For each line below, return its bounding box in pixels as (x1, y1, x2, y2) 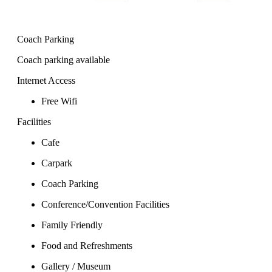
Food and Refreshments (41, 240, 132, 251)
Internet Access (17, 75, 75, 86)
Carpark (41, 158, 72, 169)
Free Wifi (41, 96, 77, 107)
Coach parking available (17, 55, 110, 66)
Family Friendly (41, 220, 103, 231)
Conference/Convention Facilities (41, 199, 169, 210)
